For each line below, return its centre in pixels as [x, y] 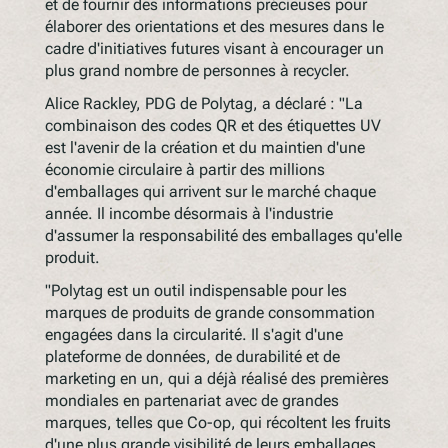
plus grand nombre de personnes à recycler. [197, 70]
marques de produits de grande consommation [209, 312]
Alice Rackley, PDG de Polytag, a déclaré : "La [203, 103]
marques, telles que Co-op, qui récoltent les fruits [217, 422]
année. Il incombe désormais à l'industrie [188, 213]
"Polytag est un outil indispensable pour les [195, 290]
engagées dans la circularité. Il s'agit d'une [193, 334]
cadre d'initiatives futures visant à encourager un [214, 48]
